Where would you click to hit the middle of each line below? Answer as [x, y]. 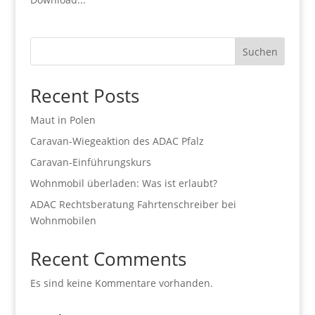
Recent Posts [84, 96]
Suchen [260, 51]
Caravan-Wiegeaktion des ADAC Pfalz [117, 141]
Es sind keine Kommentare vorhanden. [121, 283]
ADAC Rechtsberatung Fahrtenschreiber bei [133, 204]
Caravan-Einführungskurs [90, 162]
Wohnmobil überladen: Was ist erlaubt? [123, 183]
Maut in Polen [63, 120]
